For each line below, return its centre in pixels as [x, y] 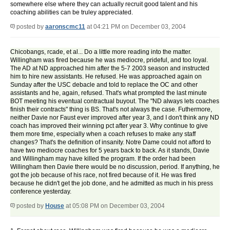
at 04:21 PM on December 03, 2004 [136, 27]
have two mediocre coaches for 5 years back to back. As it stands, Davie [110, 151]
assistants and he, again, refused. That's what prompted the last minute [109, 93]
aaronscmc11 [65, 27]
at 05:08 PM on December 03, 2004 [114, 206]
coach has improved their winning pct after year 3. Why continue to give [109, 126]
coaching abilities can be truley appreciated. [72, 13]
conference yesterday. [41, 192]
